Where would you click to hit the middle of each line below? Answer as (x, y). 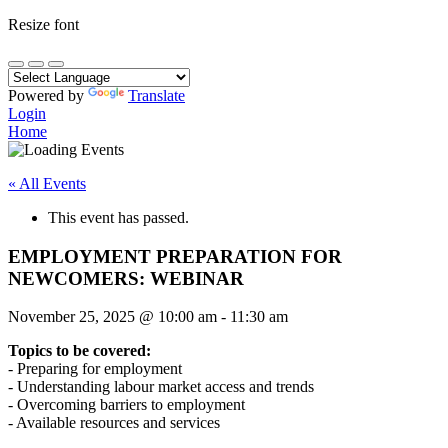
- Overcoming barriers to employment (126, 405)
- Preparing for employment (95, 369)
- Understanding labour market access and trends (161, 387)
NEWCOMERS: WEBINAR (126, 278)
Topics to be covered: (79, 351)
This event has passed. (118, 217)
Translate (156, 95)
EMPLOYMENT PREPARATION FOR (175, 256)
